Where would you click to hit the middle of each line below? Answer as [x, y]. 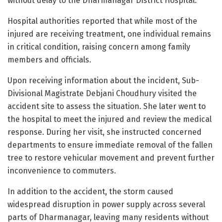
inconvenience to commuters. [62, 171]
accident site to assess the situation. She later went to [107, 107]
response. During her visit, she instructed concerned [105, 132]
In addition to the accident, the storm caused [90, 192]
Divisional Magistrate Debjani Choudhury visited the [102, 94]
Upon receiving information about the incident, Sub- [103, 81]
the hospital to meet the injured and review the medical [110, 119]
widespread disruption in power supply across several [106, 205]
